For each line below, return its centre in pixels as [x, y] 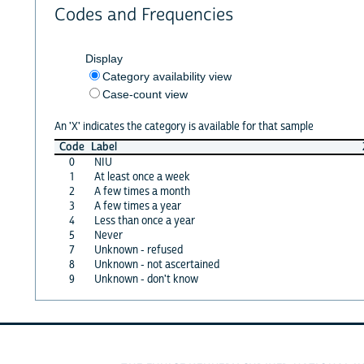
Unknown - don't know [146, 279]
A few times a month [142, 191]
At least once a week [142, 177]
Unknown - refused [138, 250]
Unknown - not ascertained [156, 264]
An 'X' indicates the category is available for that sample [184, 126]
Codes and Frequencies [143, 15]
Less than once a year [144, 221]
